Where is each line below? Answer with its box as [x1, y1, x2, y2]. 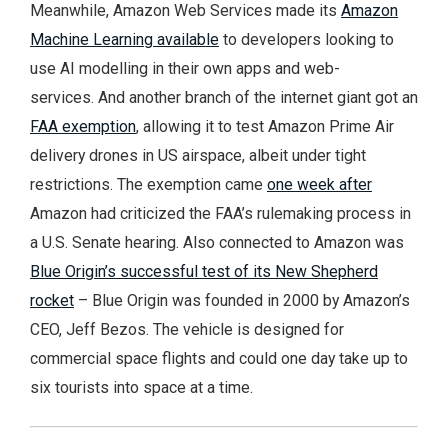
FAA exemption [30, 117, 136, 137]
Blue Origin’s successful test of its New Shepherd [30, 262, 378, 282]
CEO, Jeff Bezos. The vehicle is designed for [30, 320, 344, 340]
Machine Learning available [30, 30, 219, 50]
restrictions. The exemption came [30, 175, 267, 195]
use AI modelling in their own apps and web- [30, 59, 340, 79]
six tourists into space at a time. [30, 378, 253, 398]
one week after [267, 175, 372, 195]
